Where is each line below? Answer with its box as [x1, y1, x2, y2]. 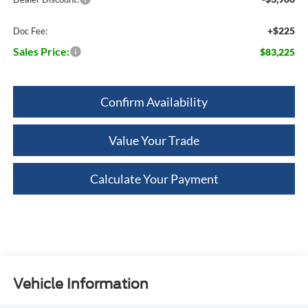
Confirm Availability [100, 93, 208, 109]
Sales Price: [12, 44, 69, 58]
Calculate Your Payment [89, 170, 219, 186]
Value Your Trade [109, 132, 199, 148]
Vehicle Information [12, 276, 148, 293]
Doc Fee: [12, 25, 47, 36]
